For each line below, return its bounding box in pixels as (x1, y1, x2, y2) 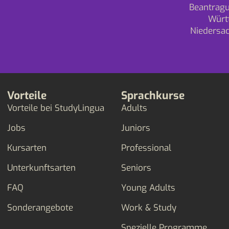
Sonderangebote (7, 202, 73, 214)
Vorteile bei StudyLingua (7, 102, 104, 114)
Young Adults (121, 182, 176, 194)
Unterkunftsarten (7, 162, 76, 174)
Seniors (121, 162, 152, 174)
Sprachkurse (121, 88, 185, 103)
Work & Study (121, 202, 177, 214)
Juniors (121, 122, 151, 134)
